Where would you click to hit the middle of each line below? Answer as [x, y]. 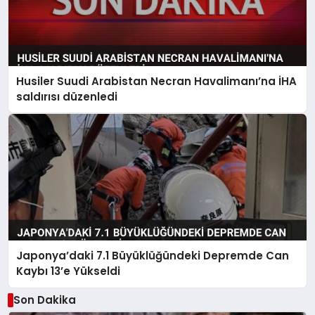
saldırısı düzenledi [67, 96]
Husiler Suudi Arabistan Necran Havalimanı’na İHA [157, 81]
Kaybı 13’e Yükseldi [69, 271]
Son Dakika [44, 300]
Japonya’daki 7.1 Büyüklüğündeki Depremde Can [153, 256]
